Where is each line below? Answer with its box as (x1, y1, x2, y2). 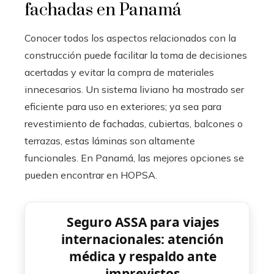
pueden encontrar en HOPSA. (24, 169, 157, 181)
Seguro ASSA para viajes (66, 213, 219, 231)
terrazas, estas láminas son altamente (24, 135, 195, 147)
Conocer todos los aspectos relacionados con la (24, 32, 236, 44)
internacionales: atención (61, 231, 224, 248)
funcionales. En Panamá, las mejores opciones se (24, 152, 244, 164)
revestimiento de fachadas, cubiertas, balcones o (24, 117, 243, 130)
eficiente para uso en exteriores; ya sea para (24, 100, 221, 113)
